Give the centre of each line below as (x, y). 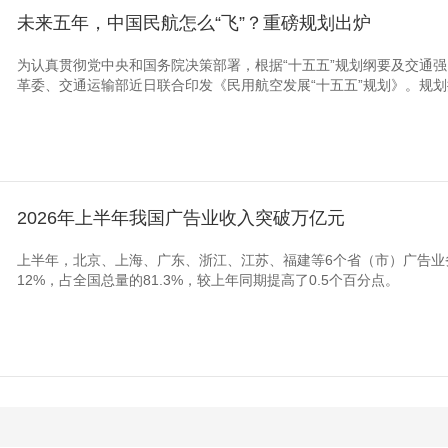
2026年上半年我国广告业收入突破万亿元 (181, 218)
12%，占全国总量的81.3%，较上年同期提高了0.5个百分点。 (208, 280)
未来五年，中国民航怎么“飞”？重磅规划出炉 (194, 23)
